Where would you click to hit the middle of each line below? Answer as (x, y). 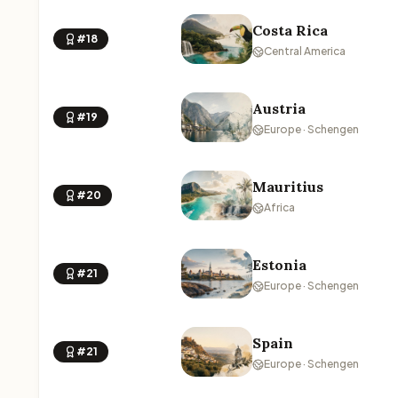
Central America (305, 51)
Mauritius (288, 187)
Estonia (279, 265)
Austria (279, 108)
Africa (279, 207)
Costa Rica (290, 30)
